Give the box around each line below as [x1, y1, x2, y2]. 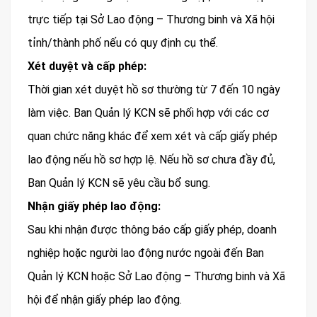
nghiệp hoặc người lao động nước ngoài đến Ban [28, 246, 264, 260]
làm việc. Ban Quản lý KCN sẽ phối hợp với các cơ [28, 106, 269, 120]
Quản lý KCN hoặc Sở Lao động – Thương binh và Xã [28, 270, 285, 284]
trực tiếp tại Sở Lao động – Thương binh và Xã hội [28, 13, 275, 27]
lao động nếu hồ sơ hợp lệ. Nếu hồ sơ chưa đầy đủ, [28, 153, 275, 167]
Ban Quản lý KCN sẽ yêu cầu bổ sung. [28, 176, 210, 190]
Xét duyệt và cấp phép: [28, 59, 146, 74]
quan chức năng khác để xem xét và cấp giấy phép [28, 129, 277, 144]
